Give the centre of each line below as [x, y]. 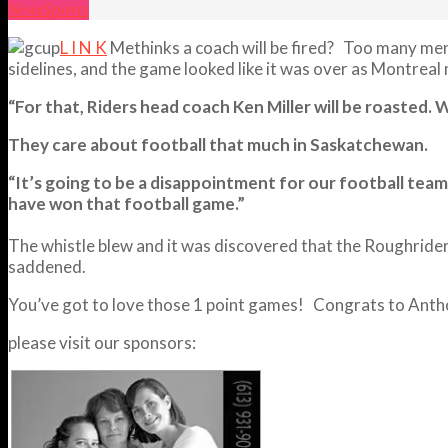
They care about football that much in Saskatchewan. [218, 144]
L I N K [83, 47]
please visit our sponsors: [102, 342]
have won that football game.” [126, 203]
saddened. [47, 266]
